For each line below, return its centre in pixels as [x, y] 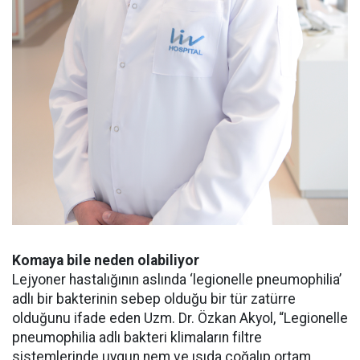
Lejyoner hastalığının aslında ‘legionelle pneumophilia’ [177, 280]
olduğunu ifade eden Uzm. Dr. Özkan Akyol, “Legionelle [180, 319]
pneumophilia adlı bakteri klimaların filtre [137, 338]
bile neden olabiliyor [133, 261]
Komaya [38, 261]
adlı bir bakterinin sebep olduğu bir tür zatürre [154, 299]
